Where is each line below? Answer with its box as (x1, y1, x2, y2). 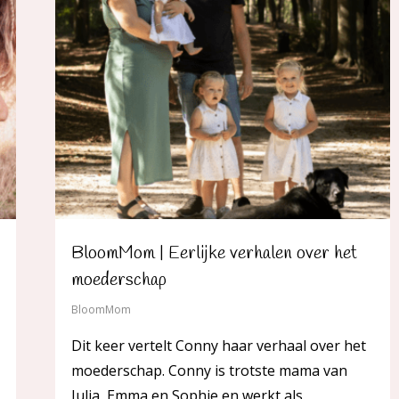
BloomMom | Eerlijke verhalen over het (71, 241, 357, 266)
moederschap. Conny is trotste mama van (71, 361, 347, 381)
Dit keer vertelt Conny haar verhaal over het (71, 336, 366, 356)
